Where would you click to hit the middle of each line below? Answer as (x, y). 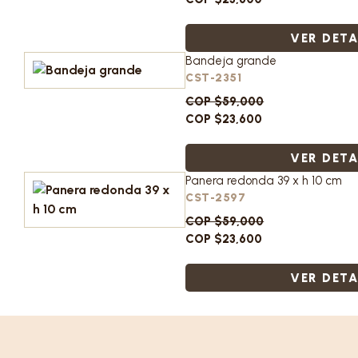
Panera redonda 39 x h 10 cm (264, 181)
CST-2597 (216, 198)
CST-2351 (214, 78)
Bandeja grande (231, 61)
